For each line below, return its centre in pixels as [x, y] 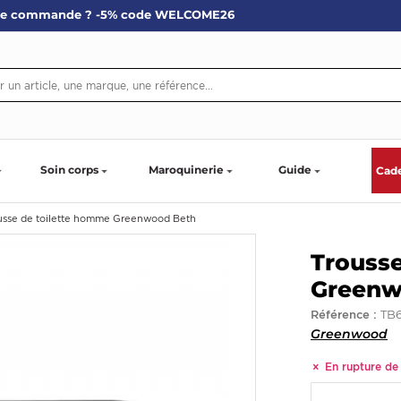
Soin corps [69, 170]
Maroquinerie [186, 170]
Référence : [346, 314]
